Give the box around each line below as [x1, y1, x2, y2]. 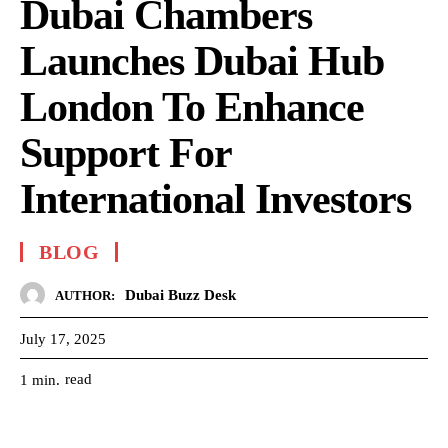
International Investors [20, 176, 411, 223]
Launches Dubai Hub [20, 38, 384, 85]
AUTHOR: [55, 287, 115, 303]
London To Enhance [20, 84, 364, 131]
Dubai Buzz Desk [125, 286, 236, 303]
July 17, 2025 [20, 331, 106, 348]
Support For [20, 130, 231, 177]
